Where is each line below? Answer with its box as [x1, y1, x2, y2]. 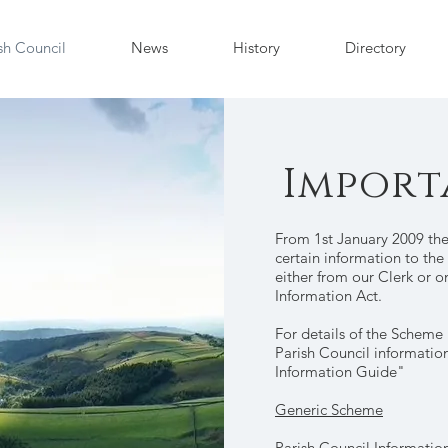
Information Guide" [275, 362, 405, 381]
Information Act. [275, 286, 382, 305]
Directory [344, 38, 406, 57]
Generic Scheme [275, 400, 383, 419]
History [232, 38, 280, 57]
